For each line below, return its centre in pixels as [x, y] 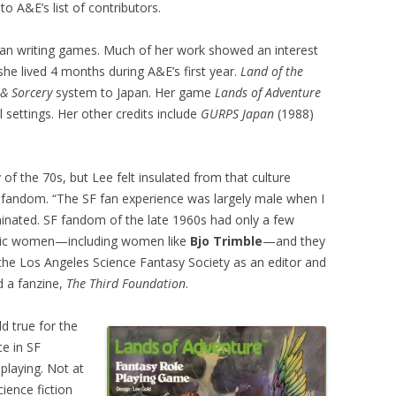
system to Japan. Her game [133, 92]
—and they [294, 241]
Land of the [272, 71]
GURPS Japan [237, 114]
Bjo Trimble [226, 241]
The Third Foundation [126, 283]
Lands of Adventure [268, 92]
